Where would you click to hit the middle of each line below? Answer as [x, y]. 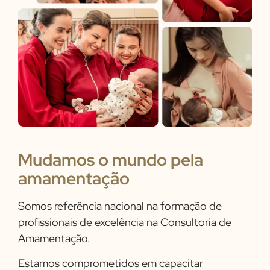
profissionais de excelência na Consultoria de [125, 222]
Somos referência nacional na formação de [120, 206]
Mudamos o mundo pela [111, 159]
